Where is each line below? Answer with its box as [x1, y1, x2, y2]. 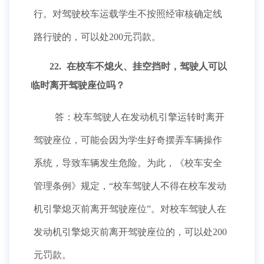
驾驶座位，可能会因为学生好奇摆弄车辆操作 [34, 135, 222, 145]
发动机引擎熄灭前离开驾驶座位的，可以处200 [34, 227, 227, 237]
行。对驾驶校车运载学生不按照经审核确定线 [34, 9, 222, 19]
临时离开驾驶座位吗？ [31, 80, 125, 90]
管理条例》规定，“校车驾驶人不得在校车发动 [34, 181, 226, 191]
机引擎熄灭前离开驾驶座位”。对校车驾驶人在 [34, 204, 226, 214]
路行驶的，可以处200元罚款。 [34, 32, 163, 42]
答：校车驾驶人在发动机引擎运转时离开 [52, 112, 225, 122]
